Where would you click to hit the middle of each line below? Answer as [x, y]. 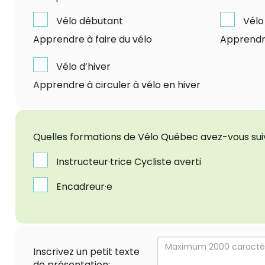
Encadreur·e [84, 186]
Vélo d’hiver [83, 66]
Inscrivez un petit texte [86, 251]
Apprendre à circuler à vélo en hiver [117, 85]
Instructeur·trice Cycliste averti [129, 161]
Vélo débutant [90, 21]
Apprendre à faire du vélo [93, 39]
